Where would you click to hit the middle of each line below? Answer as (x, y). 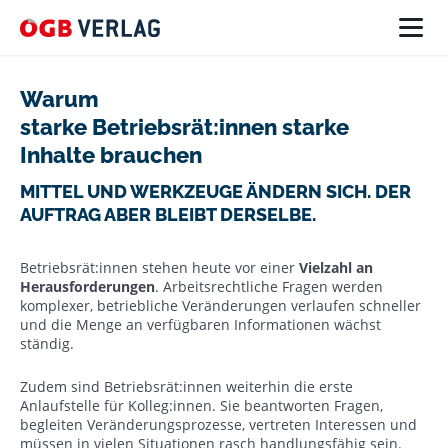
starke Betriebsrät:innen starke (184, 127)
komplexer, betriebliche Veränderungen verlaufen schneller (220, 305)
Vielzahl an (336, 267)
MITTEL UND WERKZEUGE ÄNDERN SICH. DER (215, 191)
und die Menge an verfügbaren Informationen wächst (200, 324)
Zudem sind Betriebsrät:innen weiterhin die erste (186, 386)
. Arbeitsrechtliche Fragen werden (269, 286)
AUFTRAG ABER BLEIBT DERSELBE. (170, 214)
